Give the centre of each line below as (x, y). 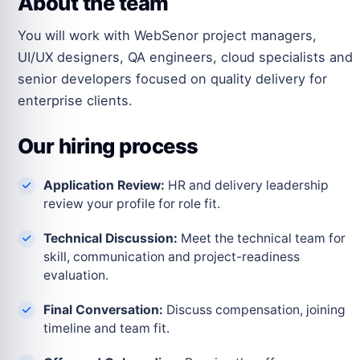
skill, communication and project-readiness (172, 257)
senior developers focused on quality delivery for (172, 79)
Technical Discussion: (110, 239)
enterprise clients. (75, 101)
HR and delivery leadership (247, 186)
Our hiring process (108, 146)
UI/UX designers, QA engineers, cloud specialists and (185, 57)
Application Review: (104, 186)
